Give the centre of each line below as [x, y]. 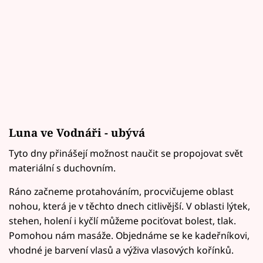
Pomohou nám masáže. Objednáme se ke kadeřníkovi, [129, 236]
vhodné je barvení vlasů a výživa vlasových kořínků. [121, 250]
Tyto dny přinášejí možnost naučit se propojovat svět [126, 154]
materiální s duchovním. [62, 168]
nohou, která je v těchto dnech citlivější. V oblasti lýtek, [129, 206]
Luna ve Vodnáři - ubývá [77, 133]
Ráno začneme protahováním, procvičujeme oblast [121, 192]
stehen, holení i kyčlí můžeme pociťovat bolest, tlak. [122, 221]
